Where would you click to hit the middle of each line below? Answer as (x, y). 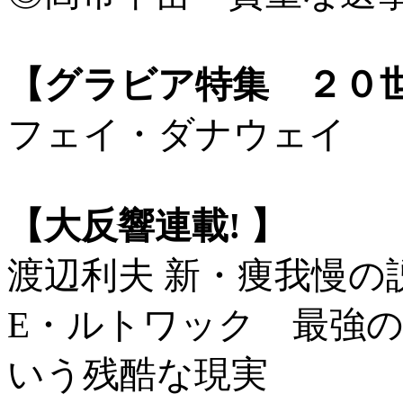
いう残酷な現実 (138, 375)
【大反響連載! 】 (147, 227)
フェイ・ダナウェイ (177, 135)
